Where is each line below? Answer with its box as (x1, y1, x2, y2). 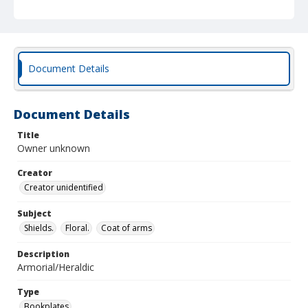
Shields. (24, 222, 54, 234)
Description (17, 248, 69, 260)
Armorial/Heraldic (17, 261, 94, 274)
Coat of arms (101, 222, 152, 234)
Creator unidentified (24, 181, 103, 193)
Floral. (65, 222, 89, 234)
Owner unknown (17, 142, 90, 155)
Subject (17, 208, 52, 219)
